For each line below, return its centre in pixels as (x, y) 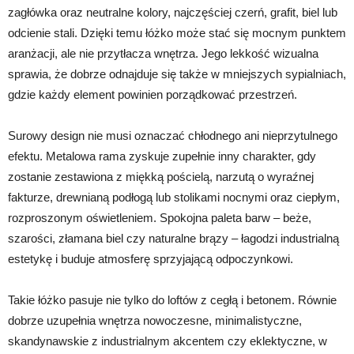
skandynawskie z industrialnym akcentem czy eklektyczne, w (168, 341)
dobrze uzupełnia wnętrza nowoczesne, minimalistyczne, (155, 320)
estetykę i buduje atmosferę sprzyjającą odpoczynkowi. (151, 259)
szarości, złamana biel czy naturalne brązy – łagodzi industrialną (173, 238)
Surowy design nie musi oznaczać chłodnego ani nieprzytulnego (173, 136)
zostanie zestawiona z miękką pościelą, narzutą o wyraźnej (161, 177)
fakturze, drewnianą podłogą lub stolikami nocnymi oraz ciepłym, (174, 197)
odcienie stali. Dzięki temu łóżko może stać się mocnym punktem (177, 33)
